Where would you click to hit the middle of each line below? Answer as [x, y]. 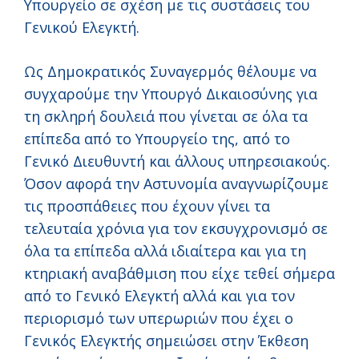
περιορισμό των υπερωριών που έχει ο [159, 319]
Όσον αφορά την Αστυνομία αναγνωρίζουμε [176, 184]
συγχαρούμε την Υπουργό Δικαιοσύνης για [171, 94]
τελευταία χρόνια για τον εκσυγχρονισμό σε [176, 229]
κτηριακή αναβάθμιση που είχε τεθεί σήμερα [179, 274]
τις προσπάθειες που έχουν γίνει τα [147, 206]
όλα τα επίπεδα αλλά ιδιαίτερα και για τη [165, 251]
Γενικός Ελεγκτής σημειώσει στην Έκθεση [166, 341]
